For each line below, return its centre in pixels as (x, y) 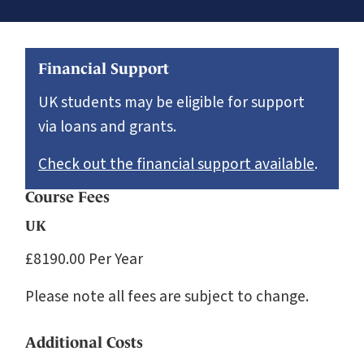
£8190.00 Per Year (84, 259)
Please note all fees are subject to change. (167, 296)
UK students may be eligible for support (171, 102)
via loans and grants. (107, 126)
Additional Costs (84, 342)
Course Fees (67, 197)
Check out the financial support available (176, 164)
